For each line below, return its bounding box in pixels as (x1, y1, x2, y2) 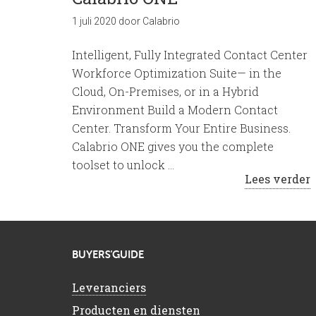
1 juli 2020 (72, 16, 116, 27)
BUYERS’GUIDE (72, 250, 144, 260)
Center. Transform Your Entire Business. (72, 121, 291, 135)
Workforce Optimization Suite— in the (72, 66, 281, 80)
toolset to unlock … (72, 157, 174, 172)
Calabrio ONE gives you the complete (72, 139, 274, 154)
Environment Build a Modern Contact (72, 102, 278, 117)
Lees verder (245, 171, 311, 186)
